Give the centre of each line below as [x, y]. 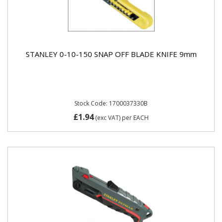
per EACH [135, 117]
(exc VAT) [108, 117]
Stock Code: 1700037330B [111, 103]
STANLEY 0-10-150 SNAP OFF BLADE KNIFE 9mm [111, 54]
